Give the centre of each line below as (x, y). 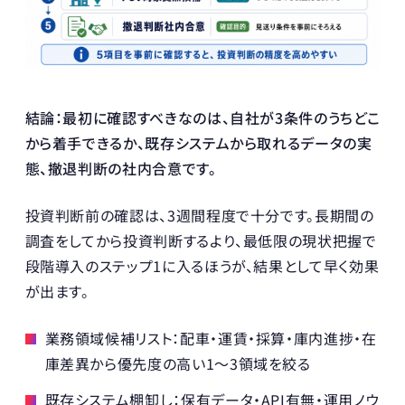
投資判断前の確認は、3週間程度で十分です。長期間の (199, 215)
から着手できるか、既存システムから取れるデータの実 (198, 142)
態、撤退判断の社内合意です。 (121, 168)
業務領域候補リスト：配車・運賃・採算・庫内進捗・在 (211, 338)
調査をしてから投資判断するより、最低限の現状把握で (201, 240)
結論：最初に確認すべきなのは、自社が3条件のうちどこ (202, 117)
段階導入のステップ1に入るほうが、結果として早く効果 (202, 265)
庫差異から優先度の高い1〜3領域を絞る (178, 363)
